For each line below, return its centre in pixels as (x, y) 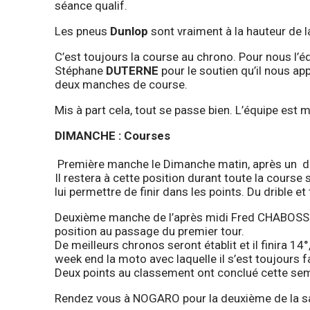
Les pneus (82, 31)
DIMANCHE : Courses (112, 136)
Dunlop (129, 31)
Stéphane (80, 71)
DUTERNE (132, 71)
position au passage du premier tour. (149, 231)
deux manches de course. (122, 85)
